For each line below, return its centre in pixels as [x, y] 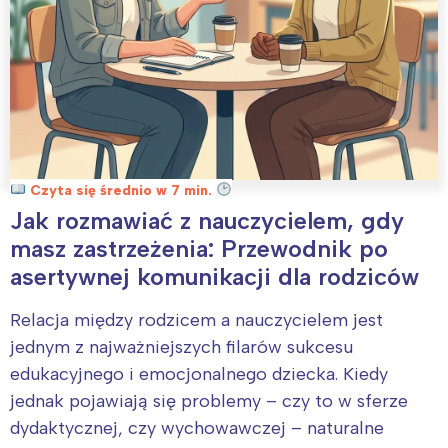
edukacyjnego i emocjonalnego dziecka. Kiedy [199, 373]
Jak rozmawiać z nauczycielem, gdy [207, 220]
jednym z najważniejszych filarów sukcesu [181, 346]
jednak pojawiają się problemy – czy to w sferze [209, 400]
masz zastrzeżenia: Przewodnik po [199, 248]
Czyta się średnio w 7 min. [120, 190]
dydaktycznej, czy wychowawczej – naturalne [197, 427]
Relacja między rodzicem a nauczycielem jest [196, 319]
